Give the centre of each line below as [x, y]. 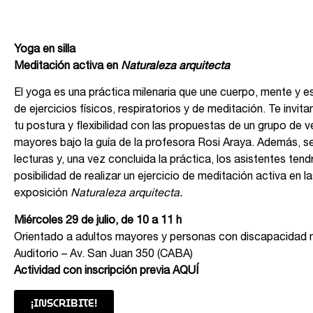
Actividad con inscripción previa [93, 271]
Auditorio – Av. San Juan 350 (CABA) [103, 255]
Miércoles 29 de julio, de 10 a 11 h [98, 221]
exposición [42, 195]
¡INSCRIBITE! [64, 304]
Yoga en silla [45, 50]
